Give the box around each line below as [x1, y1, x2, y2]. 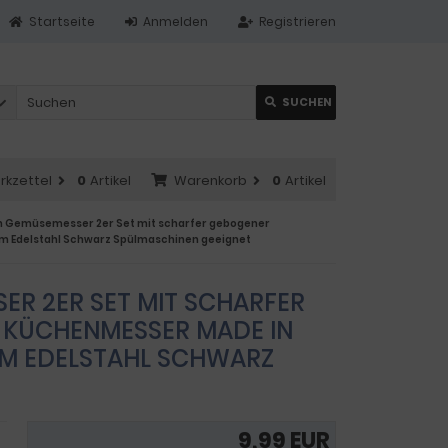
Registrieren [259, 13, 336, 30]
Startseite [29, 13, 95, 30]
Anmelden [143, 13, 208, 30]
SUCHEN [282, 94, 332, 110]
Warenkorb [174, 171, 247, 190]
